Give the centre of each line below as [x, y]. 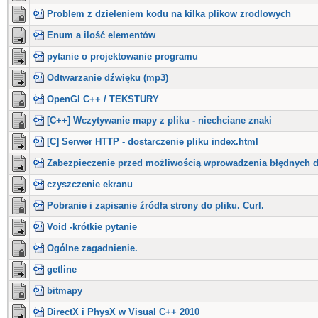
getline [62, 269]
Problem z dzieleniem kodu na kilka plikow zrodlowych [169, 14]
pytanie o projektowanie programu [122, 56]
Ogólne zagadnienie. [92, 248]
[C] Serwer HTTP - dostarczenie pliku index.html [153, 142]
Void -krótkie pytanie [92, 227]
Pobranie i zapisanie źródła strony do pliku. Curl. [155, 205]
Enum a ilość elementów [101, 35]
